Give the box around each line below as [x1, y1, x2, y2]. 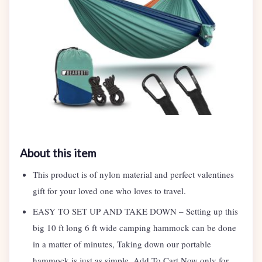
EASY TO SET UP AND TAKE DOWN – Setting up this [33, 205, 238, 218]
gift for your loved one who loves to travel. [33, 185, 186, 197]
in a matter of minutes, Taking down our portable [33, 238, 211, 250]
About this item [20, 146, 96, 160]
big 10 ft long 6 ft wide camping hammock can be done [33, 222, 236, 234]
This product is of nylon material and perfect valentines [33, 168, 234, 181]
